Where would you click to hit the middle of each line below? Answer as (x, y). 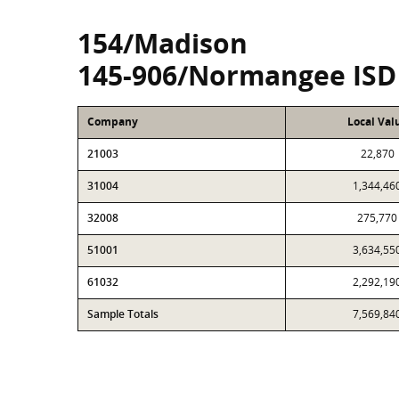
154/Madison (163, 43)
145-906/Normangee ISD (237, 75)
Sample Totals (123, 314)
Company (113, 122)
